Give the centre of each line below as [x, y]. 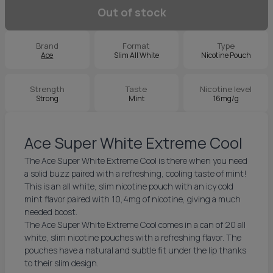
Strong [47, 98]
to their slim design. [62, 263]
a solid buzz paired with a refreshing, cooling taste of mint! [136, 173]
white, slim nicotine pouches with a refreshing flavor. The [133, 237]
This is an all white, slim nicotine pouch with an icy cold [129, 186]
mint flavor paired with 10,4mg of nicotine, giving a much [133, 199]
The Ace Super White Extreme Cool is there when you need [136, 161]
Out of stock [132, 12]
